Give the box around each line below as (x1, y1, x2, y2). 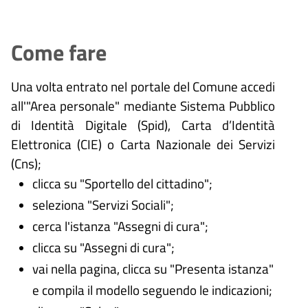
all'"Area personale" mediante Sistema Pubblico (11, 96, 275, 116)
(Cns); (11, 153, 41, 174)
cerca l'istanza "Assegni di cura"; (32, 216, 208, 236)
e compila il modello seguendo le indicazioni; (32, 280, 272, 300)
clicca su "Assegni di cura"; (32, 237, 175, 258)
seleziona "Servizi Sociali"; (32, 195, 174, 215)
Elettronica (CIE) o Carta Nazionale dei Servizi (11, 134, 275, 155)
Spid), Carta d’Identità (141, 115, 276, 135)
